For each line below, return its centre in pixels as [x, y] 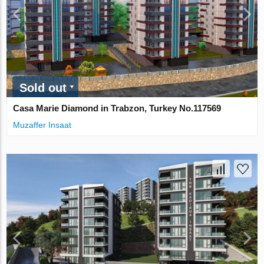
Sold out [43, 88]
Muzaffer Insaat [42, 125]
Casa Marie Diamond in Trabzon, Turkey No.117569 [117, 108]
